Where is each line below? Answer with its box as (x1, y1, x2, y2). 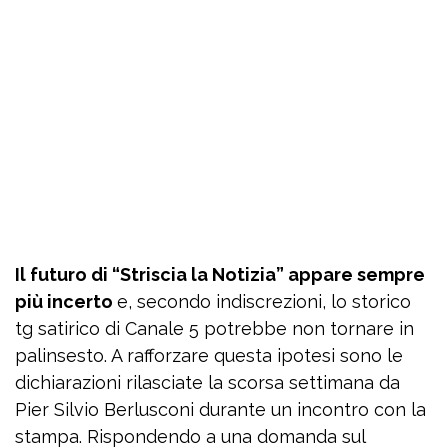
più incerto (15, 291, 117, 313)
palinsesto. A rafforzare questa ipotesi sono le (15, 345, 403, 367)
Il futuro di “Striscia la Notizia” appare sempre (15, 264, 425, 286)
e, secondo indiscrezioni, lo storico (117, 291, 411, 313)
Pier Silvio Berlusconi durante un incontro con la (15, 399, 426, 421)
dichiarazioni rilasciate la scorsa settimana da (15, 372, 400, 394)
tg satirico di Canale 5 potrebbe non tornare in (15, 318, 414, 340)
